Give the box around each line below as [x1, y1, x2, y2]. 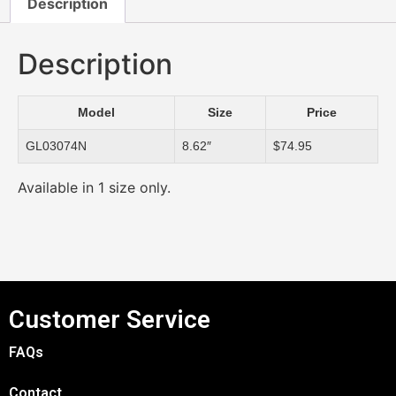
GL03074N [26, 138, 87, 153]
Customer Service [9, 305, 210, 335]
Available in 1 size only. [18, 178, 171, 196]
